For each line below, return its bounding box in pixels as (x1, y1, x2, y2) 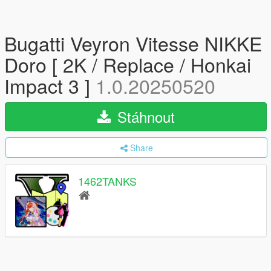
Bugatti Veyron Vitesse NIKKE (4, 29, 262, 57)
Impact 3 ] (4, 71, 96, 99)
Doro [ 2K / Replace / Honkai (4, 50, 251, 78)
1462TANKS (78, 173, 137, 189)
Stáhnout (113, 106, 175, 127)
